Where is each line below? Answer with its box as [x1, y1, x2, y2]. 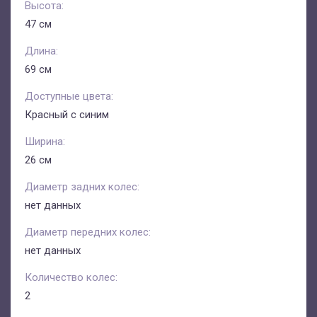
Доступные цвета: [25, 90, 113, 103]
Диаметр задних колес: [25, 180, 139, 193]
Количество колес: [25, 271, 117, 284]
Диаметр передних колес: [25, 226, 151, 238]
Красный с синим [25, 108, 109, 121]
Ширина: [25, 135, 65, 148]
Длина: [25, 45, 58, 57]
